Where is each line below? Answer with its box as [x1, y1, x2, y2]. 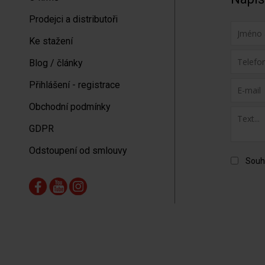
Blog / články [28, 57, 83, 69]
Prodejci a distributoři [28, 14, 118, 25]
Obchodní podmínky [28, 101, 111, 112]
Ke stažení [28, 35, 73, 47]
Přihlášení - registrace [28, 79, 120, 91]
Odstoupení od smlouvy [28, 145, 127, 156]
